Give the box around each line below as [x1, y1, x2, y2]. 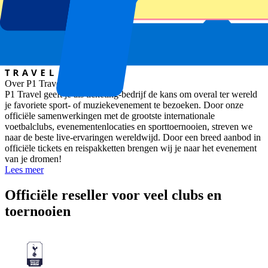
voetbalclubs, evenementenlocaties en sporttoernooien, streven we [5, 121, 252, 132]
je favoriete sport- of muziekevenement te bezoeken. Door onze [5, 99, 243, 110]
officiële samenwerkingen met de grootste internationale [5, 110, 215, 121]
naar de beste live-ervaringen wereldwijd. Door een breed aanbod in [5, 132, 261, 142]
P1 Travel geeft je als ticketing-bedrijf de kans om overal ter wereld [5, 89, 257, 99]
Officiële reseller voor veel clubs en [5, 187, 221, 203]
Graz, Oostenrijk [5, 5, 68, 16]
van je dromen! [5, 153, 62, 164]
